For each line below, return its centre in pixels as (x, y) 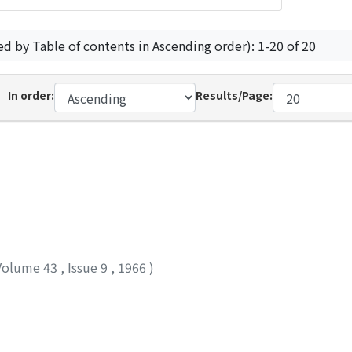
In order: (31, 95)
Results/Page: (235, 95)
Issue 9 (89, 267)
